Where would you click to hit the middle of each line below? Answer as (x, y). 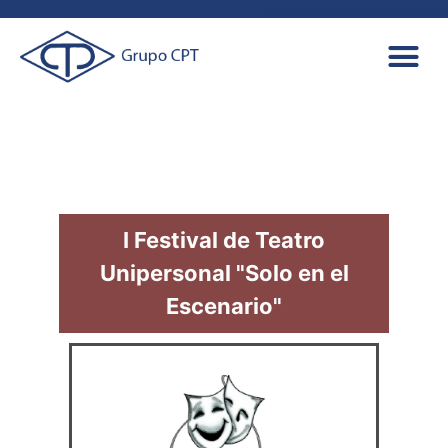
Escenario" (224, 305)
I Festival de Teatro (224, 239)
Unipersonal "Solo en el (224, 272)
